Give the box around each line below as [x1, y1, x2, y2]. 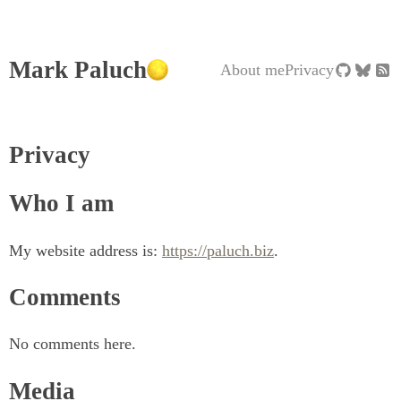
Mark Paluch [9, 56, 147, 84]
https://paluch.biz [162, 241, 274, 260]
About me [219, 61, 285, 80]
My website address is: [9, 241, 162, 260]
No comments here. [9, 335, 136, 354]
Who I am [9, 190, 114, 218]
